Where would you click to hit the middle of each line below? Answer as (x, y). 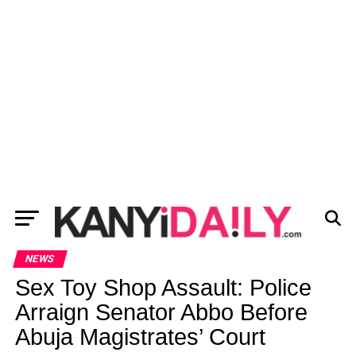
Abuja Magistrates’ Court (140, 337)
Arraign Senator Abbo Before (161, 312)
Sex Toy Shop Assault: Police (163, 288)
